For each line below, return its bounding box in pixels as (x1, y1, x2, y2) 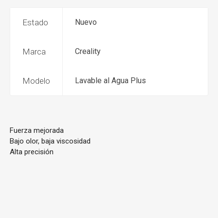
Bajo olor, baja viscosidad (10, 137, 91, 146)
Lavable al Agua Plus (75, 76, 146, 86)
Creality (75, 47, 101, 56)
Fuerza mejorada (10, 126, 64, 135)
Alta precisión (10, 147, 54, 157)
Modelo (22, 76, 50, 86)
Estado (22, 18, 48, 28)
